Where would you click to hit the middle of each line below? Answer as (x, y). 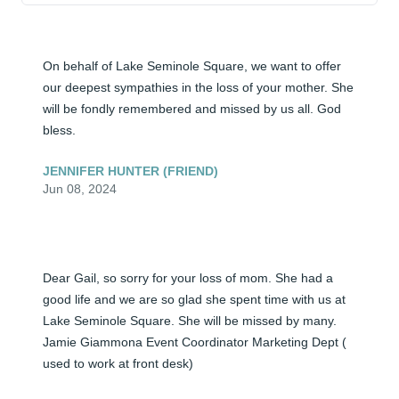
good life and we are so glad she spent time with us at (194, 300)
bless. (59, 130)
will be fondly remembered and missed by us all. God (192, 109)
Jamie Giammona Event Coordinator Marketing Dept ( (195, 342)
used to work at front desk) (118, 364)
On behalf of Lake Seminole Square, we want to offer (192, 66)
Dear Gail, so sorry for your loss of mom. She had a (188, 278)
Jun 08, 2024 (80, 189)
